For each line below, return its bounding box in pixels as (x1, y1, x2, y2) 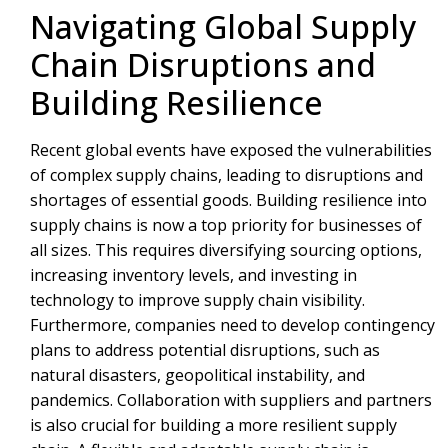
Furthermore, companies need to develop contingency (30, 313, 435, 336)
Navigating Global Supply (30, 4, 416, 48)
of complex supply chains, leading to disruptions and (30, 163, 423, 186)
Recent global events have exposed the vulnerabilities (30, 138, 432, 161)
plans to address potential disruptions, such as (30, 338, 380, 361)
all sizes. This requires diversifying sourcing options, (30, 238, 422, 261)
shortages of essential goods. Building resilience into (30, 188, 427, 211)
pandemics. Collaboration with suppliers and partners (30, 388, 432, 411)
